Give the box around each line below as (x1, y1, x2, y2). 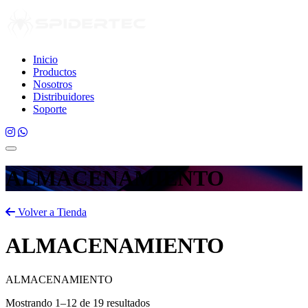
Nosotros (33, 78, 72, 90)
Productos (33, 66, 76, 78)
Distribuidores (33, 91, 94, 102)
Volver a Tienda (15, 206, 87, 218)
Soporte (33, 103, 67, 115)
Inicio (33, 54, 58, 65)
